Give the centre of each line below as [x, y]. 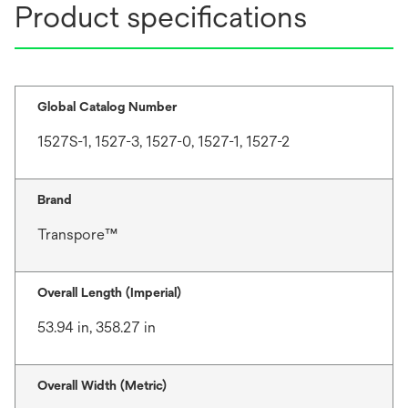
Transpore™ [77, 235]
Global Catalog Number [107, 107]
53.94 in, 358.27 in [97, 327]
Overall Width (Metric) [102, 385]
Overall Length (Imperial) [109, 292]
